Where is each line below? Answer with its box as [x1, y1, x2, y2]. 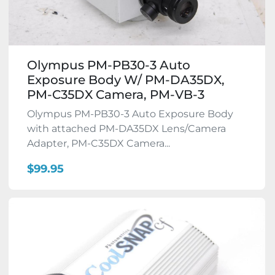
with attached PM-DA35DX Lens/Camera [27, 122, 226, 134]
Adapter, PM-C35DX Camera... [27, 137, 170, 149]
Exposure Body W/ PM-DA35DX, [27, 72, 225, 87]
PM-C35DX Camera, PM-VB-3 [27, 87, 204, 102]
